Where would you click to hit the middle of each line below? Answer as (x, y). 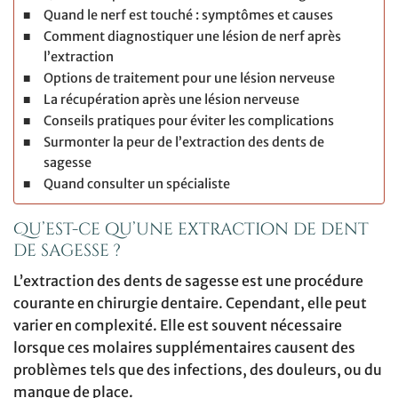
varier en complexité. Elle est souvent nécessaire (178, 325)
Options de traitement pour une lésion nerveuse (189, 79)
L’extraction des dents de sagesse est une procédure (188, 280)
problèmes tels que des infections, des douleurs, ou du (198, 369)
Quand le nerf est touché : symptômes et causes (188, 16)
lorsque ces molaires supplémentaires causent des (184, 347)
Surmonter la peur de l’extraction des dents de (183, 143)
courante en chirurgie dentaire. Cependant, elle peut (190, 302)
